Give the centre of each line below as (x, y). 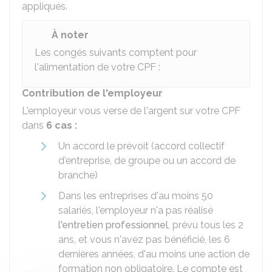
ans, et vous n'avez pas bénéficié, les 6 (144, 240)
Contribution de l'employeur (92, 93)
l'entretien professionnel (113, 225)
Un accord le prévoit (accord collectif (141, 146)
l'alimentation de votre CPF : (97, 67)
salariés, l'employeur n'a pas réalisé (136, 210)
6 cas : (62, 125)
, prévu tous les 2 (206, 225)
